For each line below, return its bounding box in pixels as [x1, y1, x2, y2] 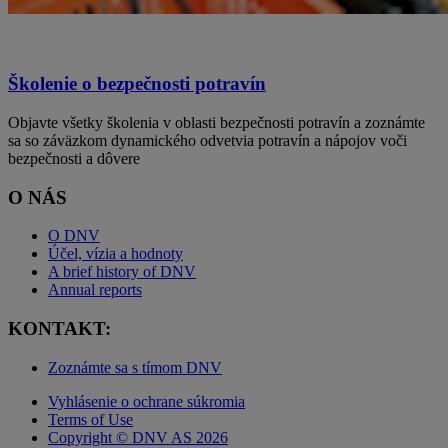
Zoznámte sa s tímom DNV [48, 358, 222, 376]
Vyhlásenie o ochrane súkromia [48, 392, 245, 410]
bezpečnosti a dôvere [8, 149, 140, 167]
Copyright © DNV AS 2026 [48, 428, 228, 446]
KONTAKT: [8, 318, 111, 340]
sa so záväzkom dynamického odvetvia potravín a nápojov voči [8, 131, 407, 149]
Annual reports [48, 281, 142, 299]
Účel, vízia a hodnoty [48, 245, 183, 263]
